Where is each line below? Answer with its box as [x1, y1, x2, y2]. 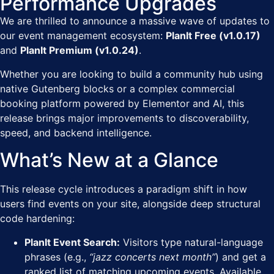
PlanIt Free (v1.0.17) [166, 29, 261, 42]
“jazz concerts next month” [89, 250, 215, 263]
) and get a [215, 250, 266, 263]
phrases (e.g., [24, 250, 89, 263]
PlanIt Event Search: [24, 235, 120, 248]
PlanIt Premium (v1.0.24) [20, 44, 139, 57]
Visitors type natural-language [120, 235, 263, 248]
